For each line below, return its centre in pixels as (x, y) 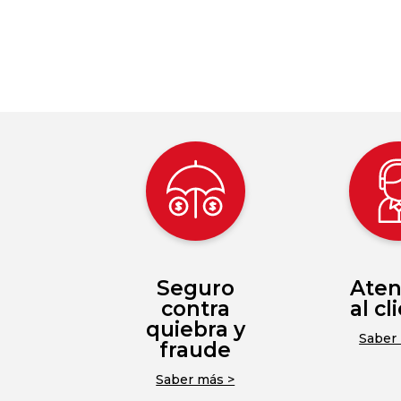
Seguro (195, 289)
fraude (196, 350)
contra (195, 309)
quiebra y (195, 330)
